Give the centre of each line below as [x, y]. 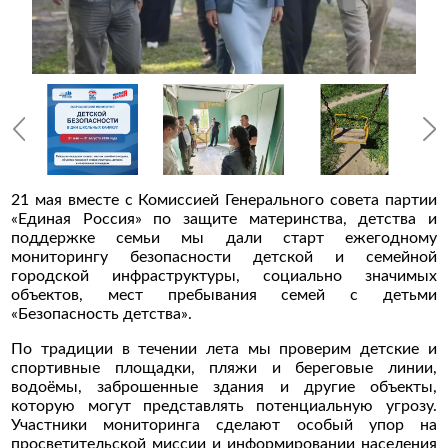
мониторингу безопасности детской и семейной [224, 256]
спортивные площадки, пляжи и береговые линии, [224, 367]
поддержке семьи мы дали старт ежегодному [224, 237]
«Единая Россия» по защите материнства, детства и [224, 218]
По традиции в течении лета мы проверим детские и [224, 348]
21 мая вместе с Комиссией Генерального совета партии [224, 199]
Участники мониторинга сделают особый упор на [224, 424]
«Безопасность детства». [104, 313]
